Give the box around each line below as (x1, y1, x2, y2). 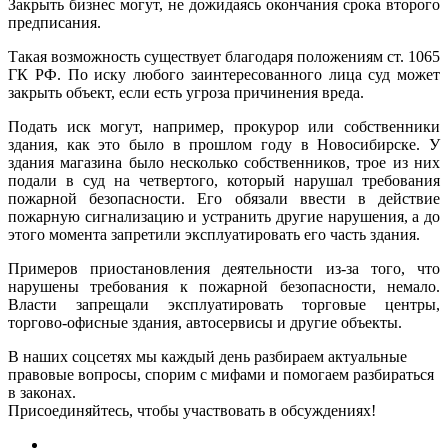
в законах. (8, 383, 76, 401)
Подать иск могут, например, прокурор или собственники (8, 117, 440, 135)
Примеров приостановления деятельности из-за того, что (8, 259, 440, 277)
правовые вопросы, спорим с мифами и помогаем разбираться (8, 365, 434, 383)
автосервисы (186, 313, 273, 331)
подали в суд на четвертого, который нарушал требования (8, 171, 440, 189)
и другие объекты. (273, 313, 402, 331)
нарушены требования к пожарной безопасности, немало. (8, 277, 440, 295)
